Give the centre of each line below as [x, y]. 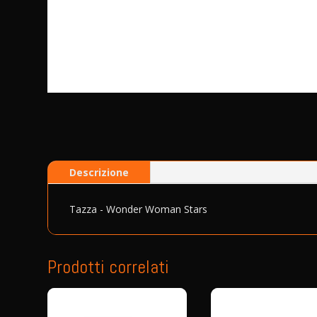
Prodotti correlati [109, 267]
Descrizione [99, 173]
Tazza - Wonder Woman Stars [139, 209]
